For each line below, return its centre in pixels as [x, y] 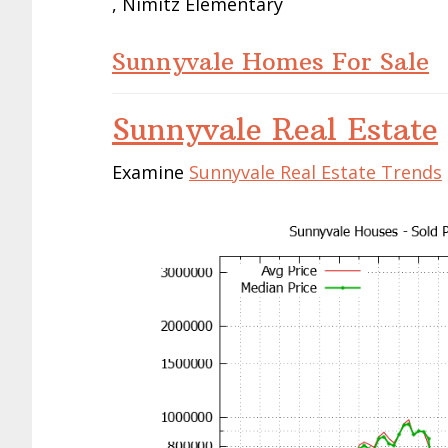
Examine [150, 172]
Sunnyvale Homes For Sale [270, 61]
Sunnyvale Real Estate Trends [315, 172]
